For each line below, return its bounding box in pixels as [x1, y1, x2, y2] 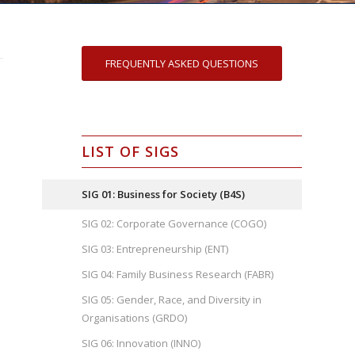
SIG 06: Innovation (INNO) [82, 336, 201, 350]
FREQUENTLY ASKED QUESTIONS [105, 56, 259, 71]
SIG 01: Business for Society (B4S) [82, 187, 246, 201]
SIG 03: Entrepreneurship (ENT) [82, 242, 229, 256]
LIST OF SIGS [82, 142, 180, 161]
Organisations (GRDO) [82, 311, 188, 325]
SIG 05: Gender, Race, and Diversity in [82, 292, 262, 307]
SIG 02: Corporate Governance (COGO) [82, 216, 267, 231]
